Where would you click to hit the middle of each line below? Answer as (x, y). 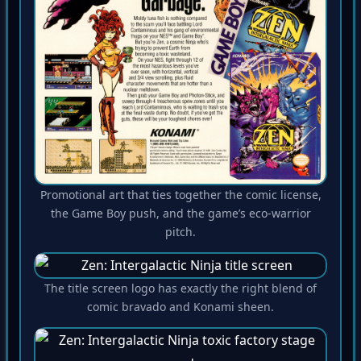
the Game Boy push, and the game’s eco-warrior (180, 216)
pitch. (180, 234)
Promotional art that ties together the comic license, (180, 197)
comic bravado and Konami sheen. (180, 309)
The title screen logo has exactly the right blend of (180, 291)
